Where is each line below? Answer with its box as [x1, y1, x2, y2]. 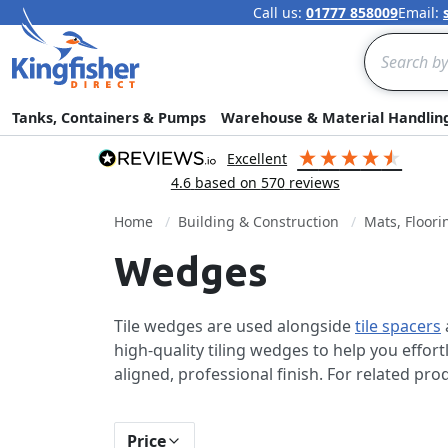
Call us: [253, 3, 306, 22]
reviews [284, 173, 340, 192]
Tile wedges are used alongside [114, 315, 355, 337]
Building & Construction [178, 212, 339, 231]
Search [363, 33, 415, 55]
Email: [398, 3, 443, 22]
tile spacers [355, 315, 441, 337]
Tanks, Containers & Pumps [12, 108, 206, 127]
